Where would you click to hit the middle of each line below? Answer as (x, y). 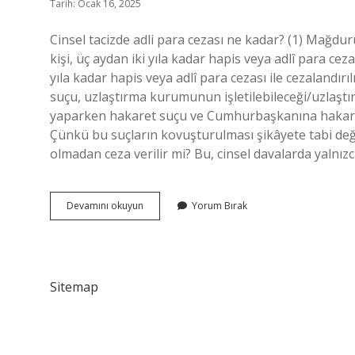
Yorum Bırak (219, 206)
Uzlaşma (162, 233)
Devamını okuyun (105, 206)
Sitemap (74, 287)
